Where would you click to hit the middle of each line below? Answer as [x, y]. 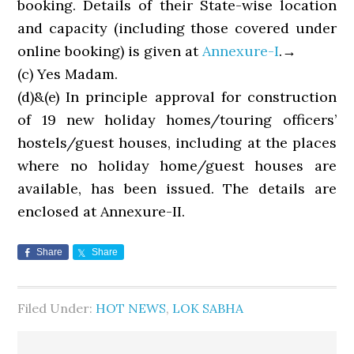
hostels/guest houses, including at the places [177, 143]
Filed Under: [57, 308]
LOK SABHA [208, 308]
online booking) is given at [110, 51]
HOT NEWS [131, 308]
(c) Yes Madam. [68, 74]
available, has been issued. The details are [177, 188]
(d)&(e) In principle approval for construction [177, 97]
